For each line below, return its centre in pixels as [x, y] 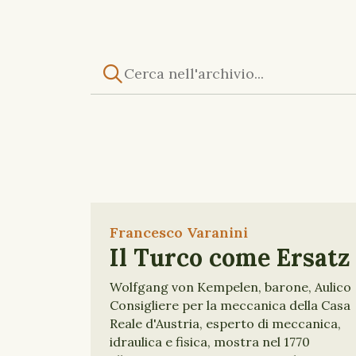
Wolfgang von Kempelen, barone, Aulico [230, 287]
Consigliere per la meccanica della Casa [230, 305]
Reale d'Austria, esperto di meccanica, [225, 323]
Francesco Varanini [179, 232]
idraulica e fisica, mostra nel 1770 [210, 342]
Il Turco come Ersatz [230, 257]
